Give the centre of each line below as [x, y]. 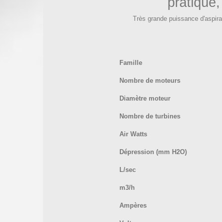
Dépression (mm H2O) [153, 152]
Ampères [133, 205]
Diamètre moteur [145, 98]
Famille [131, 63]
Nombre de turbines [150, 116]
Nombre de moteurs [150, 81]
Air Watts [133, 134]
